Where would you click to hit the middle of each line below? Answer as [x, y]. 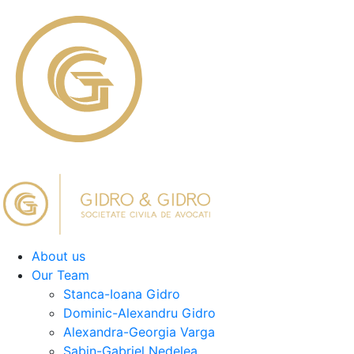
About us [58, 256]
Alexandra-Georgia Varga [139, 332]
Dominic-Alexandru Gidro [139, 313]
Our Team [60, 275]
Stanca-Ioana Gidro [122, 294]
